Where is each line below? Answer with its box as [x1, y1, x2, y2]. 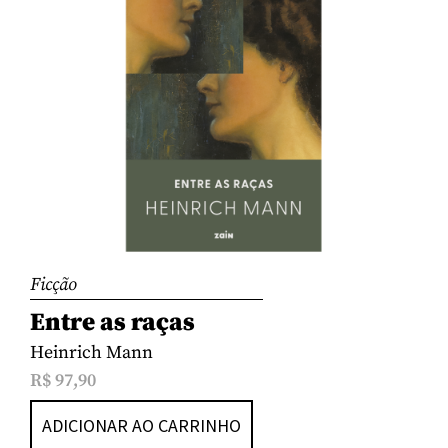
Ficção [30, 273, 77, 297]
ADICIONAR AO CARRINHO [42, 413, 241, 437]
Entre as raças [30, 307, 195, 339]
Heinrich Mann [30, 341, 153, 365]
